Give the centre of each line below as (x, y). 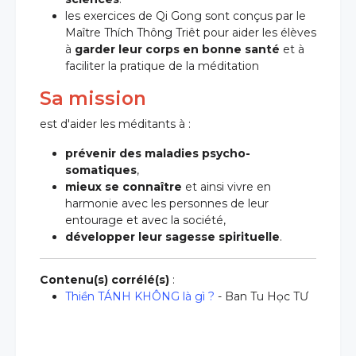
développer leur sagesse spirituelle (172, 237)
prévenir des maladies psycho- (158, 153)
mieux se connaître (124, 187)
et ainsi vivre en (226, 187)
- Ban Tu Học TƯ (261, 296)
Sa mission (93, 98)
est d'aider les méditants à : (115, 124)
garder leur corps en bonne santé (177, 49)
